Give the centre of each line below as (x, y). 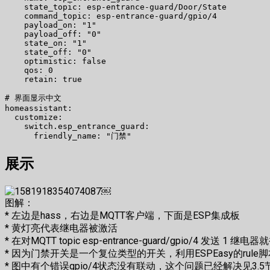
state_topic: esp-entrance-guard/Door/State (116, 7)
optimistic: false (55, 61)
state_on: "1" (46, 43)
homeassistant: (39, 108)
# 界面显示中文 (33, 98)
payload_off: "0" (53, 34)
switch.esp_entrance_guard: (77, 127)
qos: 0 (29, 71)
